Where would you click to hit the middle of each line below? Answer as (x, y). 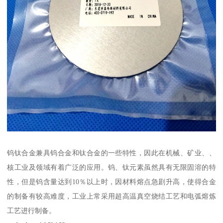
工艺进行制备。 (32, 211)
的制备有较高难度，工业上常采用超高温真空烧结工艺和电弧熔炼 (111, 196)
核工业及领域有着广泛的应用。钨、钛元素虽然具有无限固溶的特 (111, 167)
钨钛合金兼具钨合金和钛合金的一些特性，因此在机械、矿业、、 (111, 153)
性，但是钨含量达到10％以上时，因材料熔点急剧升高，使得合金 (111, 182)
